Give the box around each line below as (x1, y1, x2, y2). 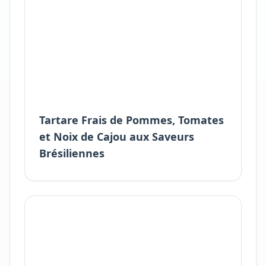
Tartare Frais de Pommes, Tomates (39, 113, 224, 127)
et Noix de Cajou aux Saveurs (39, 129, 194, 144)
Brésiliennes (39, 146, 104, 160)
